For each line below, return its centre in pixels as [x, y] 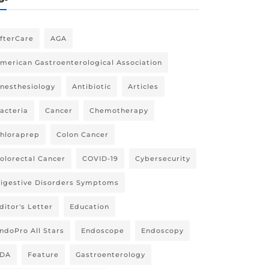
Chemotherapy [119, 110]
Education [89, 207]
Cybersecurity [163, 159]
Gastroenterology [110, 255]
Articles [143, 86]
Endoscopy [162, 231]
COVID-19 [100, 159]
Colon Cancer [83, 134]
